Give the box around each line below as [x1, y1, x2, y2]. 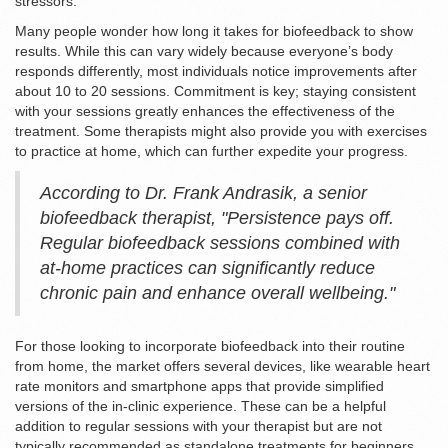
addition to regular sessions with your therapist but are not [15, 417, 382, 434]
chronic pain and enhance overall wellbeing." [40, 282, 395, 303]
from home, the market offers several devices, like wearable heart [15, 357, 430, 374]
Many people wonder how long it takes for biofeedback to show [15, 22, 413, 39]
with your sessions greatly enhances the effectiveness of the [15, 102, 395, 119]
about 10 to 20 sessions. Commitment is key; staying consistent [15, 82, 416, 99]
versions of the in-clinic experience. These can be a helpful [15, 397, 386, 414]
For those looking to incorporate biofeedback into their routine [15, 337, 405, 354]
